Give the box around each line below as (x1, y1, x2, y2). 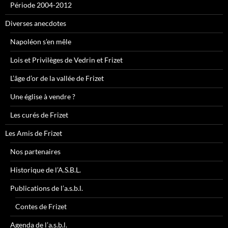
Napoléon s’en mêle (10, 37, 71, 46)
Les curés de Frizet (10, 110, 68, 120)
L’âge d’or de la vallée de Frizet (10, 74, 104, 83)
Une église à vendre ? (10, 92, 75, 101)
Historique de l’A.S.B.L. (10, 165, 81, 175)
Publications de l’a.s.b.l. (10, 184, 83, 193)
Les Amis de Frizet (5, 129, 62, 138)
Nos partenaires (10, 147, 61, 156)
